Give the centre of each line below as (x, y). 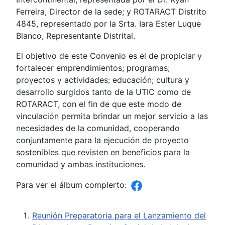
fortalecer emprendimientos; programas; (93, 68)
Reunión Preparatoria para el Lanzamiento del (119, 216)
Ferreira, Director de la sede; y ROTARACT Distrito (111, 12)
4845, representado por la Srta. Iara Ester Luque (108, 24)
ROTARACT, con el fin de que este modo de (99, 104)
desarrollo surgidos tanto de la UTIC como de (103, 92)
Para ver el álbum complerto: (73, 185)
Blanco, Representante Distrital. (76, 36)
